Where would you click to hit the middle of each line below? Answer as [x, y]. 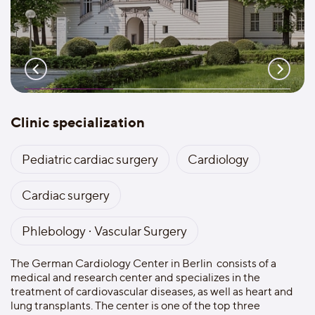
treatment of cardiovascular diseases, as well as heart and [152, 291]
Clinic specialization [78, 122]
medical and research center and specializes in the [135, 277]
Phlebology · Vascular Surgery [104, 231]
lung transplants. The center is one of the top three [135, 306]
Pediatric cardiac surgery [90, 159]
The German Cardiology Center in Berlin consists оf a [143, 263]
